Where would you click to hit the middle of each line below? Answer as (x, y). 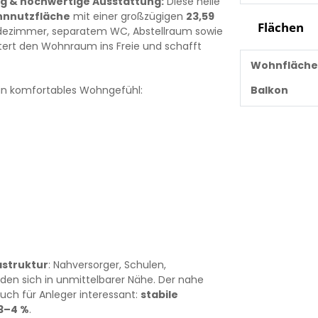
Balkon (269, 90)
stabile (159, 295)
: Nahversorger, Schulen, (107, 265)
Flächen (279, 27)
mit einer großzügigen (128, 16)
